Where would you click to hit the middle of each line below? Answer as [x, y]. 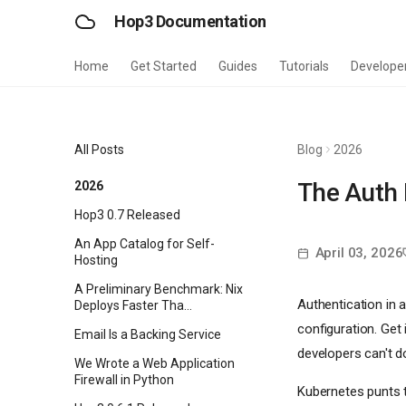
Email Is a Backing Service [148, 334]
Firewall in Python [124, 380]
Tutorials [304, 66]
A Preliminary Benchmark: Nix [159, 289]
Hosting [96, 260]
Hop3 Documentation [190, 21]
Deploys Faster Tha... [133, 305]
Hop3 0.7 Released [127, 215]
